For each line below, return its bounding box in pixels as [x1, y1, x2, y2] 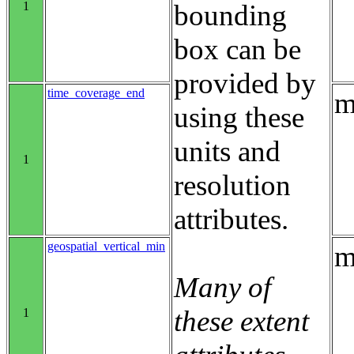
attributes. [174, 202, 288, 235]
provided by [174, 66, 316, 100]
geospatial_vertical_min [47, 239, 165, 253]
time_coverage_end [47, 85, 145, 100]
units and [174, 134, 281, 168]
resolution [174, 168, 291, 201]
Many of [174, 270, 271, 303]
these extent [174, 304, 309, 337]
